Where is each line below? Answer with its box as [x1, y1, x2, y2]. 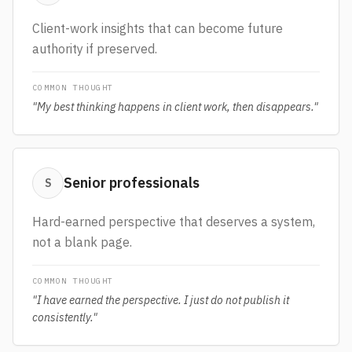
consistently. [32, 310, 93, 324]
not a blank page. [32, 234, 132, 250]
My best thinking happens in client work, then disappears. [37, 100, 313, 114]
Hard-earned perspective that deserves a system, [32, 214, 315, 229]
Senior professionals [64, 174, 200, 192]
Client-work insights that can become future [32, 20, 283, 36]
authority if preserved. [32, 41, 157, 57]
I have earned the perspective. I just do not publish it [37, 293, 289, 307]
